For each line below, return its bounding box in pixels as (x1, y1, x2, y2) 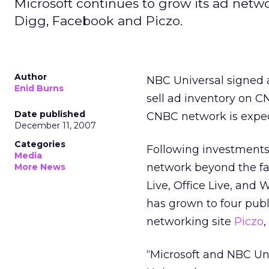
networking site (147, 215, 234, 228)
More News (14, 162, 65, 172)
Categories (14, 139, 65, 150)
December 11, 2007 (14, 120, 96, 131)
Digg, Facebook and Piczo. (14, 13, 183, 28)
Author (14, 71, 47, 82)
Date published (14, 109, 85, 119)
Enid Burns (14, 83, 64, 94)
